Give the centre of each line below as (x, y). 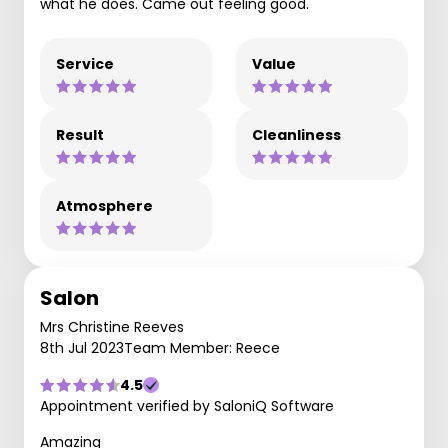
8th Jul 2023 (82, 348)
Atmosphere (104, 206)
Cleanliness (296, 135)
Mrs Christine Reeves (112, 327)
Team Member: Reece (202, 348)
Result (80, 135)
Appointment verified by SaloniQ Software (187, 406)
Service (85, 64)
